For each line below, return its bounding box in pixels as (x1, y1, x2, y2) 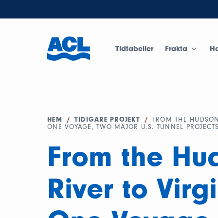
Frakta (165, 44, 188, 53)
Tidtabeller (115, 44, 154, 53)
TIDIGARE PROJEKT (74, 115, 140, 124)
